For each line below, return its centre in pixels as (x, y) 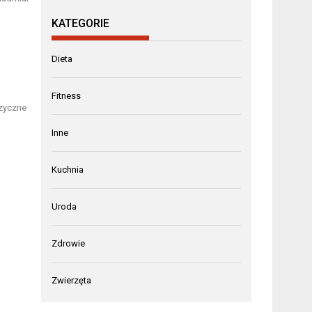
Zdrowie (69, 244)
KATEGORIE (81, 24)
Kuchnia (68, 170)
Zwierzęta (72, 281)
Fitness (67, 96)
